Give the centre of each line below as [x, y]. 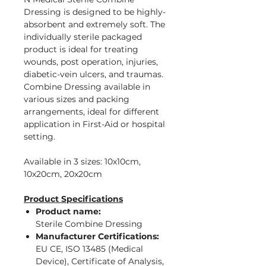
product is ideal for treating [81, 50]
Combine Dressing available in [87, 87]
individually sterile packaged [83, 37]
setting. [39, 137]
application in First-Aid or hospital [94, 124]
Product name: [68, 212]
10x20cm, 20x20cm [63, 174]
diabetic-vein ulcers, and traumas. [94, 75]
